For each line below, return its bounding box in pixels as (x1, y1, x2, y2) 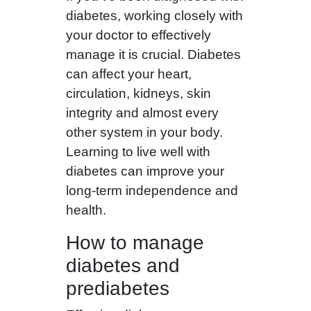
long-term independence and (65, 183, 238, 199)
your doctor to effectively (65, 28, 211, 43)
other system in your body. (65, 125, 223, 140)
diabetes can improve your (65, 164, 224, 179)
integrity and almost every (65, 106, 219, 121)
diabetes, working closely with (65, 8, 243, 24)
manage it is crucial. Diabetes (65, 47, 241, 62)
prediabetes (65, 278, 169, 300)
